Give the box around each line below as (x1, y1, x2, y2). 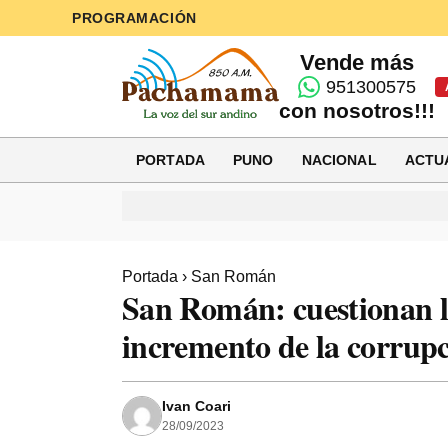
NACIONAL (301, 151, 377, 168)
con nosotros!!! (279, 99, 436, 122)
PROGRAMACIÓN (72, 10, 197, 26)
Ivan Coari (162, 399, 231, 414)
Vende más (300, 50, 415, 75)
